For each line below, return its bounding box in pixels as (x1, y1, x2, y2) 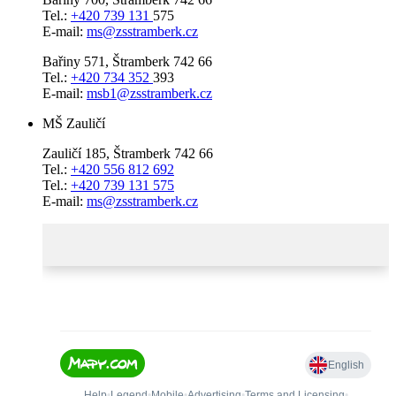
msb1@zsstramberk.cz (87, 85, 212, 101)
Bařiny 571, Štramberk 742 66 (42, 53, 212, 69)
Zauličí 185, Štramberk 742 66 (42, 145, 213, 161)
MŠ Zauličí (42, 115, 105, 131)
